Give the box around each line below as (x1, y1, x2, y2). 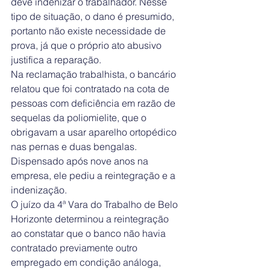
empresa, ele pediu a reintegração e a (11, 169, 178, 181)
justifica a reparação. (11, 53, 101, 66)
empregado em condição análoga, (11, 256, 163, 268)
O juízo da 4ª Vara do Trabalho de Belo (11, 198, 180, 210)
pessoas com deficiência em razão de (11, 96, 178, 109)
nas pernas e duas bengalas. (11, 140, 139, 152)
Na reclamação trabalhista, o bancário (11, 67, 178, 80)
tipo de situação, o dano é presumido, (11, 10, 177, 22)
